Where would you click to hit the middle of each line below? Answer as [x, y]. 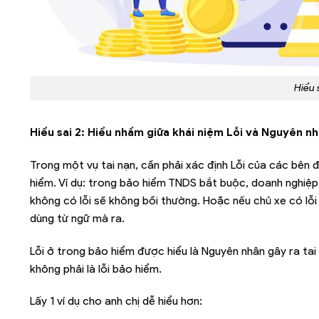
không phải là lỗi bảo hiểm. [96, 268]
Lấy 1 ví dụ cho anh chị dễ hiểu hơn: [116, 301]
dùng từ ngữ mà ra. [77, 218]
